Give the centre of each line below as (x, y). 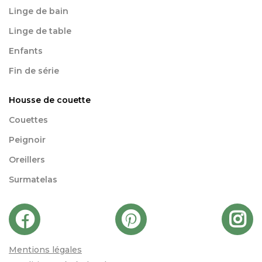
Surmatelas (33, 180)
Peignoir (27, 140)
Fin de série (34, 71)
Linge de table (40, 31)
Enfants (26, 51)
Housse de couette (50, 100)
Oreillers (27, 160)
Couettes (28, 120)
